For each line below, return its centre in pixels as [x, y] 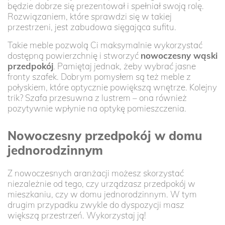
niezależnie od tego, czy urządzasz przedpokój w [101, 183]
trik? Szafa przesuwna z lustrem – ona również [97, 97]
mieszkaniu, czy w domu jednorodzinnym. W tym [102, 194]
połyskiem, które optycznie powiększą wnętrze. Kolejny [112, 87]
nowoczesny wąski [179, 55]
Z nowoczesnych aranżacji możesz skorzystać [96, 173]
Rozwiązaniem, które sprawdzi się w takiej [90, 16]
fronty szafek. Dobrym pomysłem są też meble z [99, 76]
